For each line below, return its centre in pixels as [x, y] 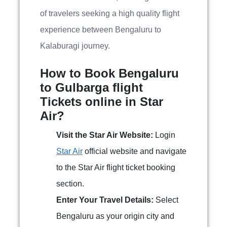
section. [70, 184]
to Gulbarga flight [91, 87]
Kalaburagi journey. [75, 46]
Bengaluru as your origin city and [115, 216]
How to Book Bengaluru [109, 73]
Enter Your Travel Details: [105, 200]
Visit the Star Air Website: [105, 135]
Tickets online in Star [102, 102]
